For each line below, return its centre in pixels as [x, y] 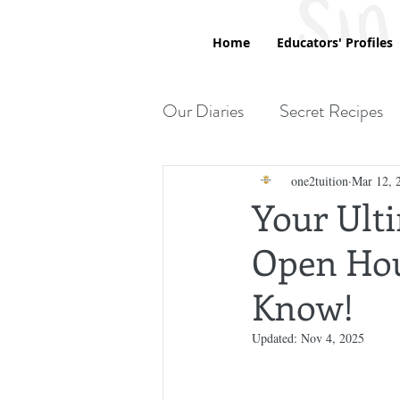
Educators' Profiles [334, 42]
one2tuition [320, 180]
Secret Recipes [331, 112]
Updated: [276, 338]
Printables [233, 183]
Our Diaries [203, 112]
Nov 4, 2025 [333, 338]
